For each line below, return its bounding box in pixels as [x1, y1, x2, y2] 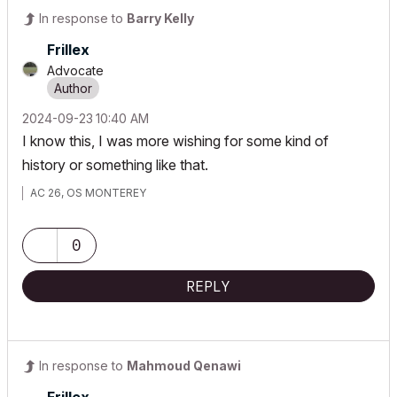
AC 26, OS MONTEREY [30, 186, 146, 199]
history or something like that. [22, 156, 212, 174]
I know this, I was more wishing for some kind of [22, 132, 329, 150]
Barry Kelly [127, 11, 194, 26]
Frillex [47, 41, 90, 58]
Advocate [47, 63, 104, 78]
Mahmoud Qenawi [127, 358, 241, 373]
